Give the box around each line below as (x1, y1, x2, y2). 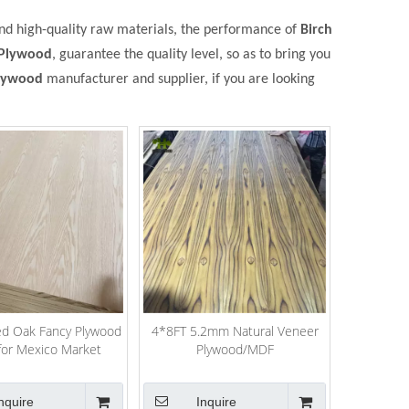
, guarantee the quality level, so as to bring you (52, 47, 330, 63)
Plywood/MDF (195, 341, 274, 359)
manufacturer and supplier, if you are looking (43, 72, 315, 88)
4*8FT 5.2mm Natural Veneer (151, 322, 319, 341)
